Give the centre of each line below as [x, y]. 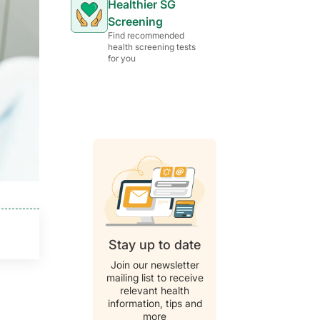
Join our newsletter [155, 265]
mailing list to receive [155, 278]
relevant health [155, 291]
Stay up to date [155, 245]
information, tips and [155, 304]
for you [122, 59]
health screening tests [152, 47]
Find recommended [146, 36]
